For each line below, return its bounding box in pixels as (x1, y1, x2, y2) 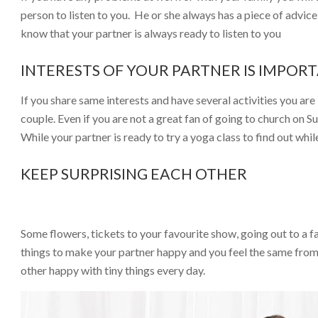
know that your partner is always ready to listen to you (21, 26, 281, 40)
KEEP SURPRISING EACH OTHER (21, 164, 247, 183)
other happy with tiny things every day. (21, 263, 205, 277)
